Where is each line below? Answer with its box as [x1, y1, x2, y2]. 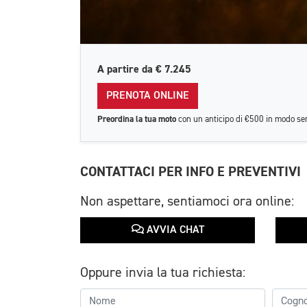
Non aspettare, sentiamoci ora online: [80, 195, 294, 208]
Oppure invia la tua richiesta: [80, 266, 245, 280]
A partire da [97, 62, 156, 76]
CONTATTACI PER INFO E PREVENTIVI [80, 163, 301, 180]
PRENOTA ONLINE [106, 90, 189, 101]
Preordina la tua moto [97, 114, 176, 125]
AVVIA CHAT [143, 225, 204, 236]
